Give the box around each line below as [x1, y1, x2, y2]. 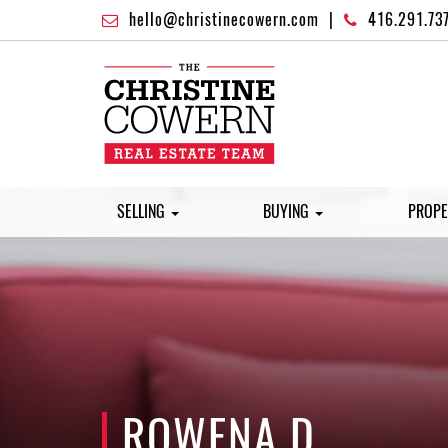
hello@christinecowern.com [129, 9, 319, 30]
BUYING [263, 201, 314, 223]
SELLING [117, 201, 169, 223]
